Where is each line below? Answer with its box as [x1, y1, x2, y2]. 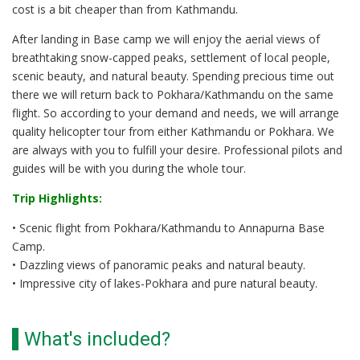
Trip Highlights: [12, 190, 102, 206]
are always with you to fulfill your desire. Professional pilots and [12, 142, 342, 157]
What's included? [24, 328, 170, 350]
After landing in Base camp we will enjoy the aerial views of [12, 31, 320, 47]
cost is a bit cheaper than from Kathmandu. [12, 2, 238, 17]
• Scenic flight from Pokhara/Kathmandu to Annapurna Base [12, 220, 325, 235]
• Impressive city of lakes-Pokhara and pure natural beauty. [12, 276, 317, 291]
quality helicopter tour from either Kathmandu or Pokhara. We [12, 124, 334, 139]
